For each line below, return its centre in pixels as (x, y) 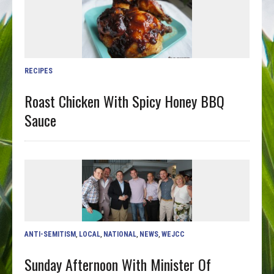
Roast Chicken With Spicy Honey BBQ (125, 101)
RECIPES (39, 71)
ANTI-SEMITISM (50, 234)
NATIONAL (120, 234)
